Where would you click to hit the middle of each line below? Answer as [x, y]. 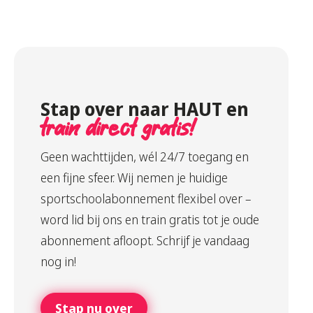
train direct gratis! [117, 130]
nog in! [58, 262]
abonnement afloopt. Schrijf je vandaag [145, 241]
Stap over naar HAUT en [144, 109]
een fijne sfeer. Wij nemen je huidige [134, 178]
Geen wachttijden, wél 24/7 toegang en [144, 157]
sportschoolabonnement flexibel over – [145, 199]
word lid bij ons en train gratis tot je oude [150, 220]
